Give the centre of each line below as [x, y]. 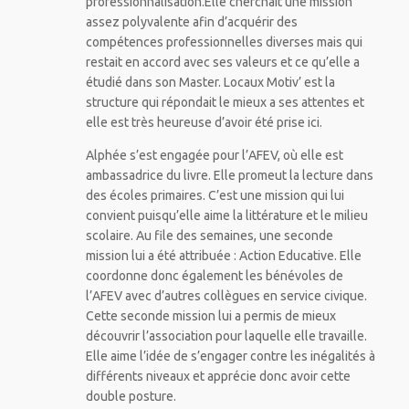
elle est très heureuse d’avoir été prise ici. [204, 122]
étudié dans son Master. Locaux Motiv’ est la [210, 82]
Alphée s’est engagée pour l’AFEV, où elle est [214, 155]
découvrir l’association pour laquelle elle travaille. [226, 336]
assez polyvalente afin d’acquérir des [191, 21]
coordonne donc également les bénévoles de [214, 275]
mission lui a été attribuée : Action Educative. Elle [223, 255]
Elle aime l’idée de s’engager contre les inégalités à [230, 356]
